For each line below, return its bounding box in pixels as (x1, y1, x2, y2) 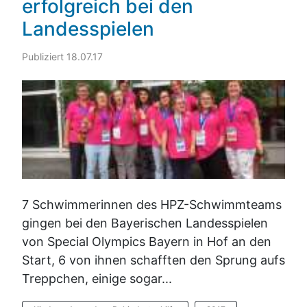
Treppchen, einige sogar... (22, 271, 172, 286)
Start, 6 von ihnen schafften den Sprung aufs (22, 253, 285, 268)
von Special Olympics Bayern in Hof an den (22, 234, 271, 249)
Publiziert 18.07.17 (22, 51, 103, 63)
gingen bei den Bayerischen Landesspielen (22, 216, 268, 231)
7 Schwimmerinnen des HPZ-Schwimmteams (22, 197, 282, 212)
